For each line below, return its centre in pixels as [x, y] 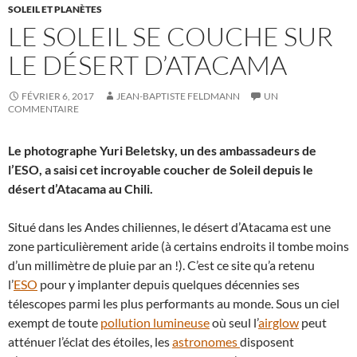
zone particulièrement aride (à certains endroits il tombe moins [178, 246]
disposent [267, 341]
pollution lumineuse [155, 322]
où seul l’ [234, 322]
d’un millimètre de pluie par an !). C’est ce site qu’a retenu [161, 265]
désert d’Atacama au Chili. [80, 188]
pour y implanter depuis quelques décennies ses [169, 284]
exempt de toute [54, 322]
